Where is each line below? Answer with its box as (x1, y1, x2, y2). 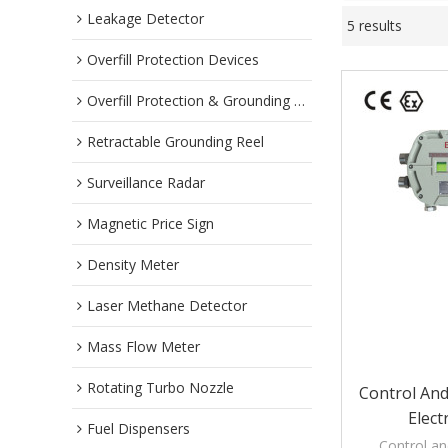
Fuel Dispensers (87, 419, 190, 438)
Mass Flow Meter (87, 337, 200, 356)
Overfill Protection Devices (87, 50, 259, 69)
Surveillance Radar (87, 173, 205, 192)
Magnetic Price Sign (87, 214, 214, 233)
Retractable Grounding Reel (87, 132, 264, 151)
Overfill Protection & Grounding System (87, 91, 294, 110)
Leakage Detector (87, 9, 204, 28)
